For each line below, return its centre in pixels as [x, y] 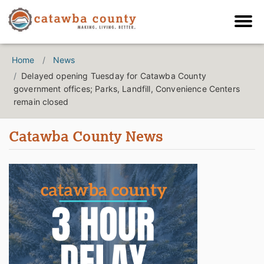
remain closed [41, 102]
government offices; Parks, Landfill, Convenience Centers [127, 89]
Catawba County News [86, 136]
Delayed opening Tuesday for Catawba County [114, 76]
